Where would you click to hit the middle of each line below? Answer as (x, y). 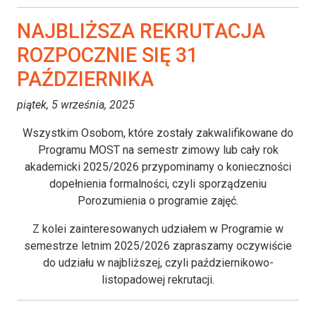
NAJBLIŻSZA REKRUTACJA (141, 31)
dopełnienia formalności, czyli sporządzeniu (158, 184)
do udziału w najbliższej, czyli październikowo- (158, 263)
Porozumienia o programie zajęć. (158, 201)
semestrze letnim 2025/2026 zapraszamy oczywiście (158, 246)
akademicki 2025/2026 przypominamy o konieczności (158, 167)
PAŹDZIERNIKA (85, 79)
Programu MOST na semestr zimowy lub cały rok (158, 150)
